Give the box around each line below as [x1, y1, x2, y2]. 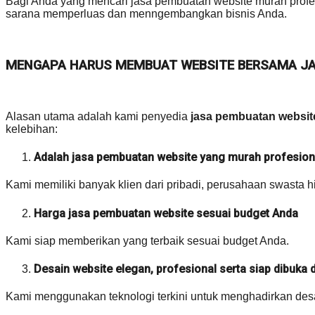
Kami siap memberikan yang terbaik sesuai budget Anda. [6, 234, 289, 247]
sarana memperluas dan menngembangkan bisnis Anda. [6, 8, 287, 20]
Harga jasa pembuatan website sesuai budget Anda [34, 206, 298, 220]
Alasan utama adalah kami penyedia [6, 110, 191, 122]
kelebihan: [6, 122, 58, 135]
